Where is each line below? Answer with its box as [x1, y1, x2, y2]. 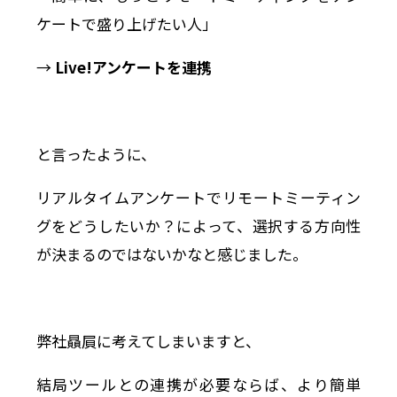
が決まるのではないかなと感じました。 [35, 242, 307, 265]
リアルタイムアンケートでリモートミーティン [35, 185, 362, 208]
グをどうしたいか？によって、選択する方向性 [35, 214, 362, 237]
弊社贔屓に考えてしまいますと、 [35, 329, 261, 352]
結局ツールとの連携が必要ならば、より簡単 [35, 372, 362, 395]
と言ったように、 [35, 142, 156, 165]
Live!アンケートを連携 [54, 55, 212, 78]
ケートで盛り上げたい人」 [35, 12, 217, 35]
